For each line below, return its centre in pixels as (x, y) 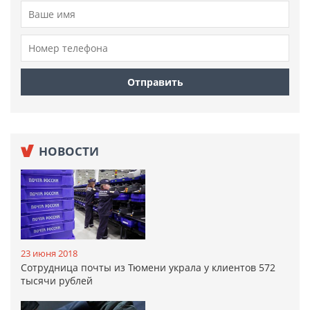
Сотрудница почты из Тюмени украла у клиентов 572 (148, 267)
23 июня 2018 (49, 253)
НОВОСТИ (69, 152)
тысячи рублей (57, 280)
